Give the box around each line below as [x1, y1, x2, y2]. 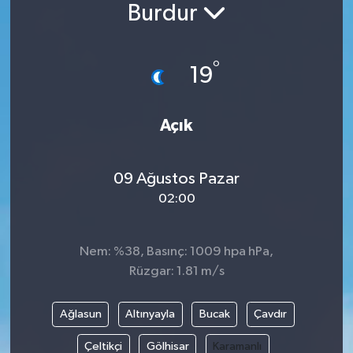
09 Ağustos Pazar [113, 169, 240, 188]
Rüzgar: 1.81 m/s [128, 265, 225, 279]
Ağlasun [59, 307, 102, 320]
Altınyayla [125, 307, 175, 320]
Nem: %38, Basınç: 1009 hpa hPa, [80, 245, 273, 259]
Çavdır [254, 307, 287, 320]
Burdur [127, 2, 203, 26]
